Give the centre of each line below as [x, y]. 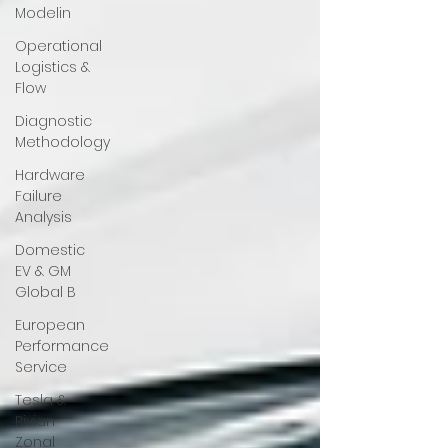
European [50, 325]
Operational [58, 46]
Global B [45, 292]
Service [41, 367]
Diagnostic [53, 121]
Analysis [43, 217]
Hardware [50, 175]
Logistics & [52, 67]
